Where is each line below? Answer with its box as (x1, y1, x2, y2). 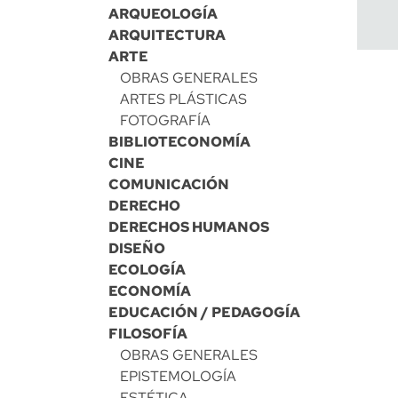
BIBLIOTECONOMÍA (108, 132, 251, 151)
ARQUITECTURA (108, 26, 226, 44)
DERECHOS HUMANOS (108, 218, 269, 236)
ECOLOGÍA (108, 260, 186, 279)
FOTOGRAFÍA (120, 111, 211, 130)
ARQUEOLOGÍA (108, 4, 218, 23)
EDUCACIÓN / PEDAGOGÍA (108, 303, 300, 322)
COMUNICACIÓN (108, 175, 229, 194)
